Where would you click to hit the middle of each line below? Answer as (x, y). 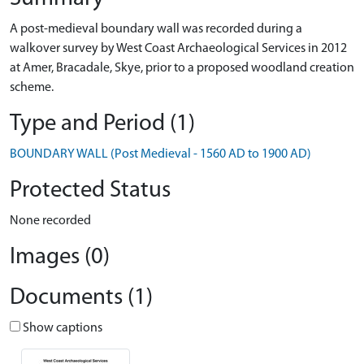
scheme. (32, 88)
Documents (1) (81, 298)
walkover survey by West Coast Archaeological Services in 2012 (178, 49)
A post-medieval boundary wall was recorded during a (156, 29)
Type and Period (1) (102, 124)
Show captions (61, 328)
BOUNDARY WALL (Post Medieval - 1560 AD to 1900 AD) (160, 154)
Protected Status (90, 191)
